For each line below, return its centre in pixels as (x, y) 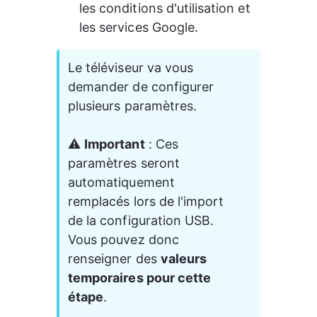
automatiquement (123, 183)
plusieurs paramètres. (133, 106)
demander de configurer (143, 87)
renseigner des (114, 259)
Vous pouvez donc (125, 240)
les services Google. (139, 28)
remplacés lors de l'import (148, 202)
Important (115, 144)
